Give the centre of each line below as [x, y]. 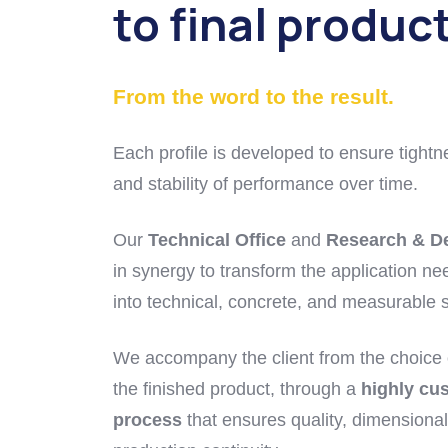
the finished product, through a [237, 389]
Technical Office [217, 240]
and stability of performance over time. [266, 184]
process [148, 420]
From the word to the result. [254, 96]
